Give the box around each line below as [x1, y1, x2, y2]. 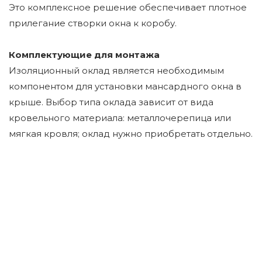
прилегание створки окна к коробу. [9, 17, 177, 29]
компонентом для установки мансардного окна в [9, 80, 242, 92]
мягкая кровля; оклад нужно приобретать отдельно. [9, 127, 253, 139]
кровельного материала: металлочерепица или [9, 112, 231, 123]
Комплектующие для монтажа [9, 49, 160, 60]
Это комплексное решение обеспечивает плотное [9, 1, 247, 13]
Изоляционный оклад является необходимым [9, 64, 224, 76]
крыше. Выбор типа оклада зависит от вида [9, 96, 213, 108]
